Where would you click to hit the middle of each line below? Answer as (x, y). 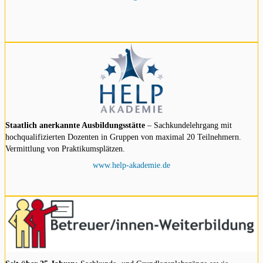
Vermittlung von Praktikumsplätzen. (65, 149)
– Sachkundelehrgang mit (188, 125)
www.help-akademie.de (131, 165)
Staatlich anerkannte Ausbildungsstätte (75, 125)
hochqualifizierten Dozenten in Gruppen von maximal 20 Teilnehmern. (123, 137)
